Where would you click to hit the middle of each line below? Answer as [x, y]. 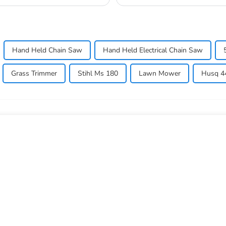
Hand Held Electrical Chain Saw [153, 50]
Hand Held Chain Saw [47, 50]
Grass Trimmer [34, 73]
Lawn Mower [160, 73]
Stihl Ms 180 [98, 73]
